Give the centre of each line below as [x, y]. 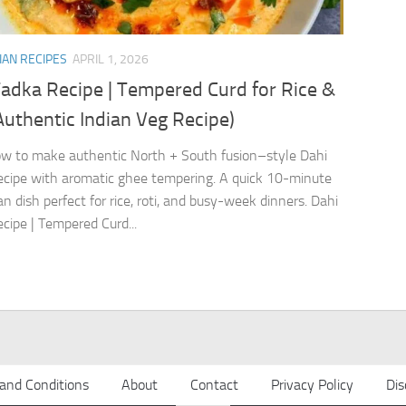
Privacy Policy [312, 385]
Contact [214, 385]
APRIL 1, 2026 [111, 60]
